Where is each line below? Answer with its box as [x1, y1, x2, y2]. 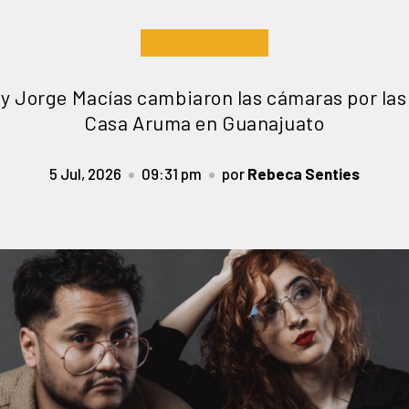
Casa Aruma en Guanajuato [84, 110, 325, 134]
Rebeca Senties [247, 164, 360, 183]
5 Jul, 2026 [49, 164, 121, 183]
